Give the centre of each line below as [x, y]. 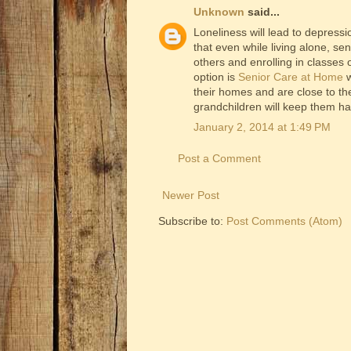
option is [216, 77]
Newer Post [191, 195]
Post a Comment [219, 159]
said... [262, 12]
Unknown [219, 12]
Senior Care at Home [291, 77]
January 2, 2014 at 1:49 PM [262, 127]
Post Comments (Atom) [284, 221]
